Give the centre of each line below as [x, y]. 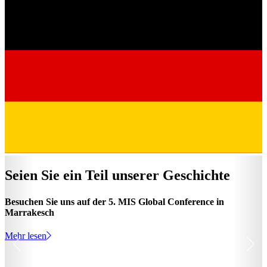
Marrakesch [30, 212]
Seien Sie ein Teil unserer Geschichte [117, 176]
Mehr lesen [26, 235]
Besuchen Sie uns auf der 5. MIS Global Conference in [114, 201]
